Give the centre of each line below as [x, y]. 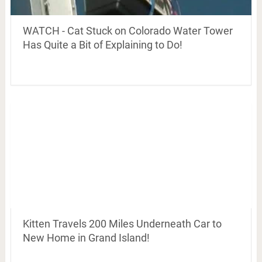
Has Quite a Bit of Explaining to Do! [102, 45]
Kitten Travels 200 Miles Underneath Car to [122, 224]
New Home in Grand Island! [86, 238]
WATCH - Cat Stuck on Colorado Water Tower [127, 31]
